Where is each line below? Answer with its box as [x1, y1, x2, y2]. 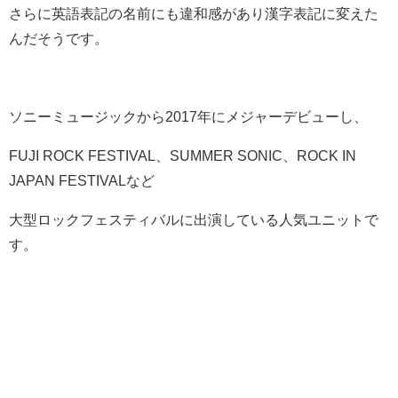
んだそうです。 [9, 30, 108, 45]
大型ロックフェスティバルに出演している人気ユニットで [9, 211, 378, 227]
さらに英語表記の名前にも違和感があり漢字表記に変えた [9, 5, 378, 20]
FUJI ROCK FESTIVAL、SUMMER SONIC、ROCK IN [9, 147, 356, 163]
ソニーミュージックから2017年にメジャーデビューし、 [9, 108, 368, 123]
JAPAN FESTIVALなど [9, 172, 155, 187]
